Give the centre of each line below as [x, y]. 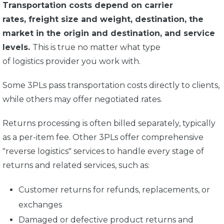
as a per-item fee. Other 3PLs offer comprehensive [103, 137]
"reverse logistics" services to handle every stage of [103, 151]
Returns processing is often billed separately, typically [109, 123]
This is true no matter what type [96, 47]
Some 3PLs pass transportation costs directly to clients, [111, 85]
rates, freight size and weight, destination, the [103, 19]
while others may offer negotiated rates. [83, 99]
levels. [17, 47]
